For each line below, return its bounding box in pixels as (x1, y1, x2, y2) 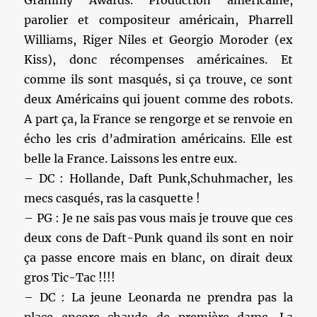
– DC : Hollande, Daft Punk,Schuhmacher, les (24, 171, 293, 185)
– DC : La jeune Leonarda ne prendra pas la (24, 290, 293, 304)
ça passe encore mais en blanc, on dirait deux (24, 250, 293, 265)
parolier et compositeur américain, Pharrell (24, 13, 293, 27)
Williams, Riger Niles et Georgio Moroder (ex (24, 33, 293, 47)
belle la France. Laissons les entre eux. (24, 151, 238, 166)
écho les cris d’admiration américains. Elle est (24, 132, 293, 146)
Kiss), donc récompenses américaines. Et (24, 52, 293, 67)
